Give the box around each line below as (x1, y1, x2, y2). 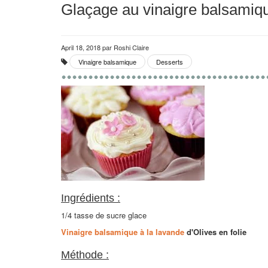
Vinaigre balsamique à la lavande (61, 226, 184, 237)
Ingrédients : (61, 192, 120, 204)
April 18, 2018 (61, 42, 102, 52)
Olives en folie (193, 226, 246, 237)
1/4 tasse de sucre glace (61, 209, 149, 221)
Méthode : (61, 249, 109, 261)
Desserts (156, 57, 183, 66)
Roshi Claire (112, 42, 149, 52)
